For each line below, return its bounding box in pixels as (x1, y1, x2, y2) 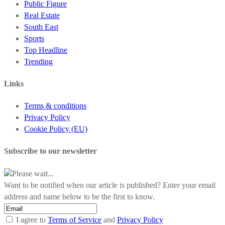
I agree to (14, 215, 48, 224)
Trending (24, 57, 53, 66)
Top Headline (24, 45, 67, 54)
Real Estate (24, 11, 60, 20)
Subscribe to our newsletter (4, 147, 97, 156)
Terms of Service (48, 215, 101, 224)
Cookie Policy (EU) (24, 125, 87, 134)
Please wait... (12, 169, 54, 178)
